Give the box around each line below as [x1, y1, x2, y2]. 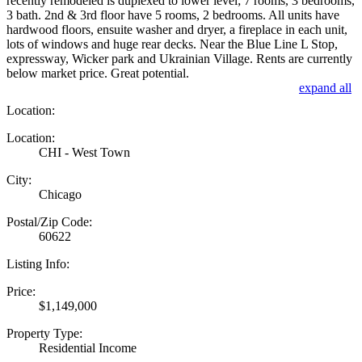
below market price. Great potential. [6, 65, 189, 80]
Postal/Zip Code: [6, 214, 92, 229]
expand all [299, 80, 351, 95]
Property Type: [6, 326, 82, 340]
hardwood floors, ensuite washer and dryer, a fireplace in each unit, [6, 22, 347, 36]
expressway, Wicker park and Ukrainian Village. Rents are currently [6, 51, 352, 65]
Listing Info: [6, 256, 69, 271]
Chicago [39, 187, 82, 201]
